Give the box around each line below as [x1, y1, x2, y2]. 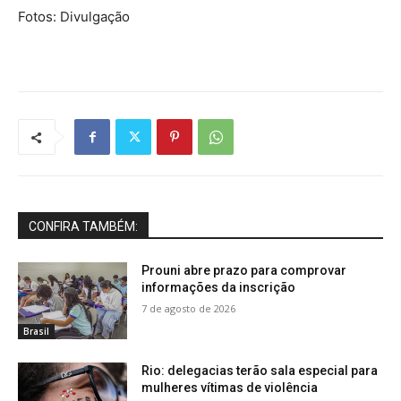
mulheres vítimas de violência [141, 380, 319, 395]
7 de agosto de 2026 [141, 302, 236, 316]
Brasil [23, 324, 49, 337]
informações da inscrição [141, 280, 296, 295]
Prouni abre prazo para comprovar [141, 263, 347, 278]
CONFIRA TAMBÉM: [29, 219, 138, 235]
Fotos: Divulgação [18, 8, 130, 26]
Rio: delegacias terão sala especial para [141, 363, 379, 378]
